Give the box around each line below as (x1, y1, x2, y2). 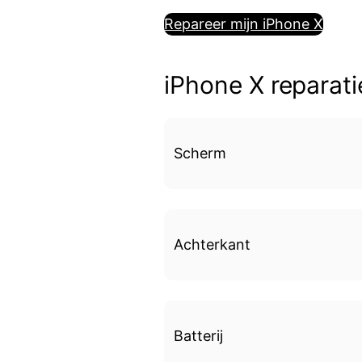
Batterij (174, 327, 224, 345)
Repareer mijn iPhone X (164, 15, 324, 33)
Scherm (174, 145, 227, 162)
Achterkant (174, 236, 251, 254)
